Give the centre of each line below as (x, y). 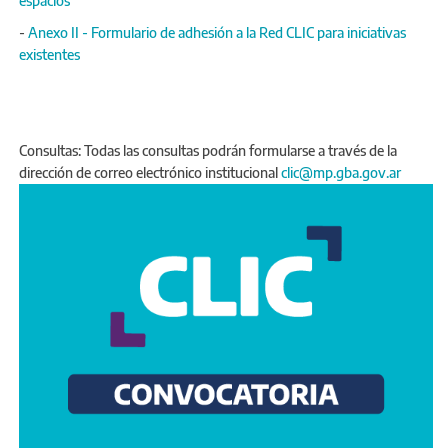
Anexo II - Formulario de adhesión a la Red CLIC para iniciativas (217, 32)
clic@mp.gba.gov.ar (342, 172)
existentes (49, 54)
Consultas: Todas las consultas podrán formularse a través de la (208, 150)
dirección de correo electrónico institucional (150, 172)
